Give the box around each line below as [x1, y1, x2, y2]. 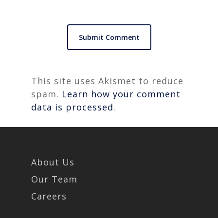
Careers [31, 190, 67, 202]
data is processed [31, 101, 113, 113]
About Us [31, 156, 74, 168]
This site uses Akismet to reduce [31, 75, 183, 87]
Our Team [31, 173, 77, 185]
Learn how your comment [62, 88, 181, 100]
